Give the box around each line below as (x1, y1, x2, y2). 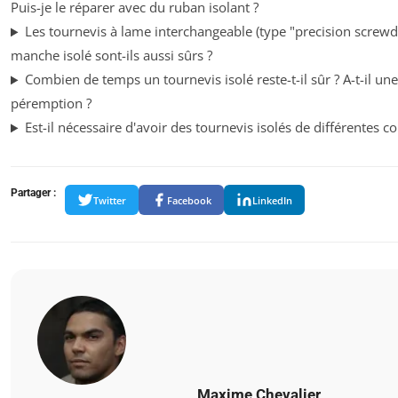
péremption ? (11, 94, 92, 113)
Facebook (167, 193, 211, 207)
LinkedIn (252, 193, 292, 207)
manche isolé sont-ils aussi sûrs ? (11, 46, 212, 65)
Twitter (93, 193, 126, 207)
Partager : (11, 187, 56, 200)
